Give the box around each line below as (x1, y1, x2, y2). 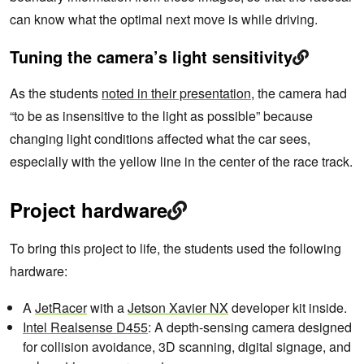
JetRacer (35, 298, 87, 318)
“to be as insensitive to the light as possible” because (10, 106, 313, 126)
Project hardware (10, 196, 167, 224)
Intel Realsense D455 (23, 318, 148, 337)
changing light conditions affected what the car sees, (10, 129, 310, 149)
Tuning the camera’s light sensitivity (10, 45, 292, 69)
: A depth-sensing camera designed (148, 318, 352, 337)
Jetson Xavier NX (128, 298, 228, 318)
